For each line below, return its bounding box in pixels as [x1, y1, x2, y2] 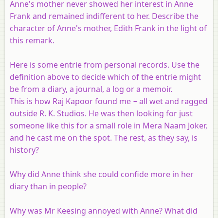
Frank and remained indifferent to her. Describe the [10, 10, 199, 21]
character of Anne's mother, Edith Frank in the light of [10, 22, 207, 34]
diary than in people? [10, 181, 87, 192]
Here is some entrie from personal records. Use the [10, 59, 200, 70]
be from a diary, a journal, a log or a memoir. [10, 83, 172, 94]
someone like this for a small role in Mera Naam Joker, [10, 120, 207, 131]
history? [10, 144, 39, 155]
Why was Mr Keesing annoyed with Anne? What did [10, 205, 198, 216]
